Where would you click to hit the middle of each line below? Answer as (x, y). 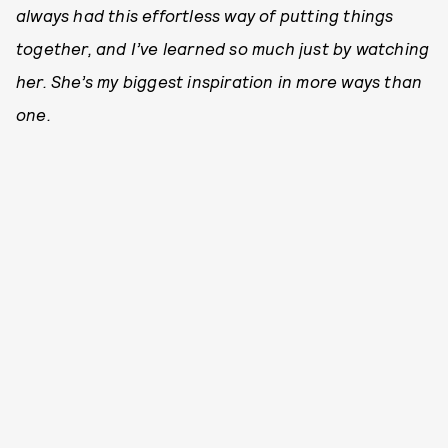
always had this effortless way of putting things (205, 15)
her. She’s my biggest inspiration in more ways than (219, 81)
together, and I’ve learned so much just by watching (223, 48)
